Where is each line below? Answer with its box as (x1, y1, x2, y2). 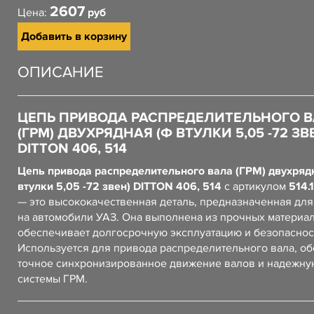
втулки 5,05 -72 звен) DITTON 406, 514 (18, 179, 221, 193)
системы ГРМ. (18, 272, 88, 286)
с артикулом (221, 179, 289, 193)
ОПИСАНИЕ (18, 63, 104, 82)
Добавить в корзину (21, 29, 127, 43)
